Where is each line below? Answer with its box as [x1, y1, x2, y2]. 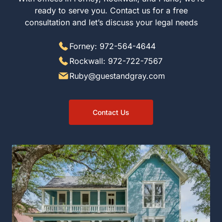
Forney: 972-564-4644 [71, 41, 150, 52]
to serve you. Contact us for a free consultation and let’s [14, 5, 208, 16]
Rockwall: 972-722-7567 [71, 56, 158, 66]
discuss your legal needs [67, 17, 155, 28]
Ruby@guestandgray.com [71, 71, 163, 81]
